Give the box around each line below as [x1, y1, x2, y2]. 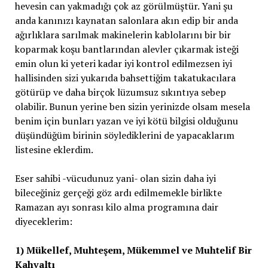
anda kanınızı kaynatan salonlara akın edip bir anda [14, 14, 238, 27]
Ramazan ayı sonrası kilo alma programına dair [14, 200, 218, 214]
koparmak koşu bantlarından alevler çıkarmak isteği [14, 42, 239, 56]
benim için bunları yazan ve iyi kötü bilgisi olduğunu [14, 114, 238, 127]
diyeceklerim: [14, 215, 72, 228]
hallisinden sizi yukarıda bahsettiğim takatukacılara [14, 71, 236, 84]
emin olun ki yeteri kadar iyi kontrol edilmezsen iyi [14, 57, 232, 70]
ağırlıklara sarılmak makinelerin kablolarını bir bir [14, 28, 231, 41]
